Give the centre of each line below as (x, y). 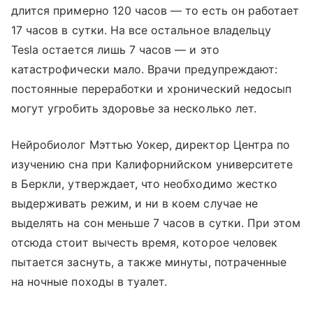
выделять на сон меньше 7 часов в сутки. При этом (156, 223)
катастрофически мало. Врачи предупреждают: (145, 69)
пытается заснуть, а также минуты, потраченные (149, 262)
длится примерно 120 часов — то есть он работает (155, 10)
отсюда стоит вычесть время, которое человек (145, 242)
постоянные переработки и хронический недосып (152, 88)
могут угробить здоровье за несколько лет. (134, 108)
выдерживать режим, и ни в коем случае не (134, 203)
